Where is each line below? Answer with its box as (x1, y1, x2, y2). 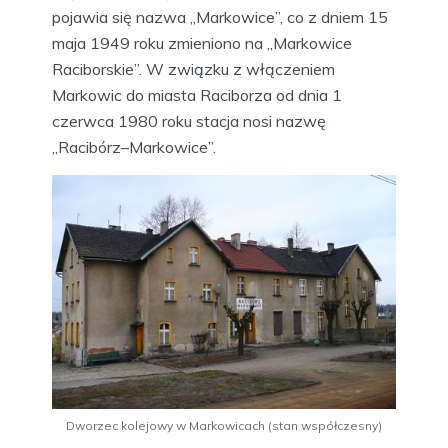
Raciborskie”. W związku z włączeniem (52, 59, 335, 80)
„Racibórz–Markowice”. (52, 137, 216, 158)
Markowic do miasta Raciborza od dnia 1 (52, 85, 342, 106)
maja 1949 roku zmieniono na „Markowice (52, 33, 352, 54)
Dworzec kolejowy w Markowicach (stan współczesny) (66, 418, 382, 434)
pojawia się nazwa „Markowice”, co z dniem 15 (52, 7, 388, 28)
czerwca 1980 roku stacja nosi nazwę (52, 111, 326, 132)
